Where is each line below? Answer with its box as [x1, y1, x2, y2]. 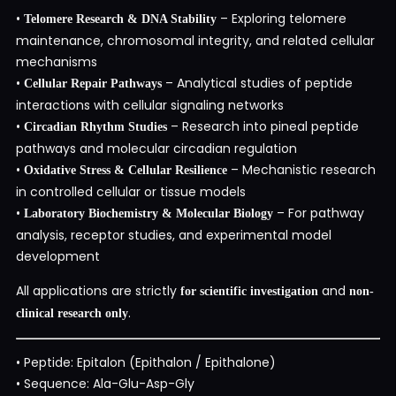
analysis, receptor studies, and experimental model [16, 225, 331, 244]
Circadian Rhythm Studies [24, 119, 167, 133]
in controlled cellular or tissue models [16, 182, 246, 201]
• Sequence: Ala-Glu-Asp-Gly [16, 374, 194, 392]
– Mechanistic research [227, 160, 376, 179]
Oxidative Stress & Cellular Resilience [24, 163, 227, 177]
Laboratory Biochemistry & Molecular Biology [24, 206, 273, 220]
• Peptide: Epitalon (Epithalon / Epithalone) [16, 353, 276, 371]
